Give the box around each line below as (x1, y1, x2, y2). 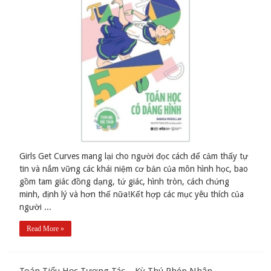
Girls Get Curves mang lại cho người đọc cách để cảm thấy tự (19, 151, 249, 162)
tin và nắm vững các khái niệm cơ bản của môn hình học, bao (19, 164, 249, 174)
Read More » (27, 224, 65, 233)
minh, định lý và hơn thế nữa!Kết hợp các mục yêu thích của (19, 189, 244, 200)
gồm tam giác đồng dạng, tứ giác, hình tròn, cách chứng (19, 177, 230, 187)
